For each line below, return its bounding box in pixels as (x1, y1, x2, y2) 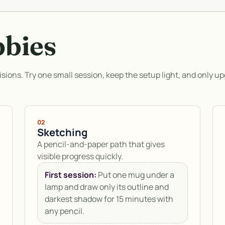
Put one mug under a (96, 169, 174, 181)
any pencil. (44, 205, 84, 217)
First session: (44, 169, 96, 181)
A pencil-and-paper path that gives (37, 139, 165, 150)
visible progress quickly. (37, 151, 123, 162)
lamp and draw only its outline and (44, 181, 169, 193)
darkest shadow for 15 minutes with (44, 193, 173, 205)
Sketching (37, 126, 87, 140)
